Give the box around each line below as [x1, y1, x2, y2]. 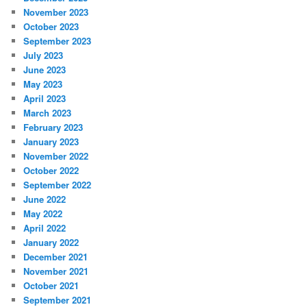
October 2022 [23, 164, 79, 177]
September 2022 [23, 178, 92, 192]
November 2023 [23, 5, 89, 19]
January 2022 [23, 236, 79, 249]
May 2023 [23, 77, 63, 91]
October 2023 [23, 20, 79, 34]
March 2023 [23, 106, 72, 120]
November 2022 [23, 149, 89, 163]
